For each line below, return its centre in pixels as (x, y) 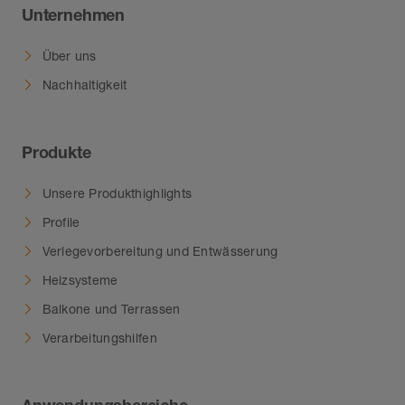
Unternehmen (74, 15)
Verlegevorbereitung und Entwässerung (160, 250)
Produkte (57, 152)
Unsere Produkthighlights (117, 193)
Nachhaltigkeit (85, 84)
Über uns (69, 55)
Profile (61, 221)
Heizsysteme (80, 279)
